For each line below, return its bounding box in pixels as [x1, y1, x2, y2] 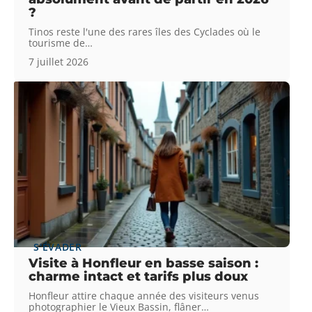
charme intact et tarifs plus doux [29, 268, 249, 284]
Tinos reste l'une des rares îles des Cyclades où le [29, 24, 261, 38]
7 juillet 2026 [29, 54, 89, 68]
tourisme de [29, 36, 86, 49]
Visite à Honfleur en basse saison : [29, 255, 259, 271]
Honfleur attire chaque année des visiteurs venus [29, 288, 260, 302]
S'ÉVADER [33, 240, 82, 253]
